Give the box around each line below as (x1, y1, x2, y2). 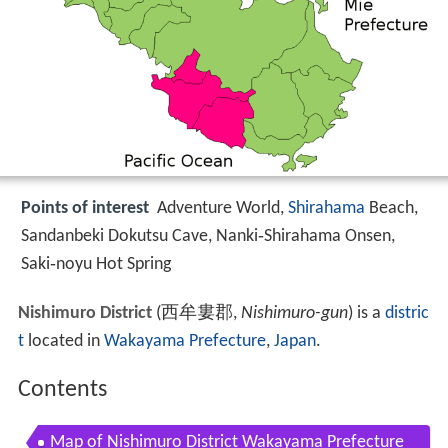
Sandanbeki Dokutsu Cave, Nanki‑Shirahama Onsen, (21, 227, 395, 247)
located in (23, 332, 104, 352)
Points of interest (21, 199, 149, 219)
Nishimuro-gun (240, 304, 348, 324)
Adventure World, (157, 199, 288, 219)
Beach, (365, 199, 418, 219)
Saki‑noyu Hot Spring (21, 255, 171, 275)
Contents (17, 378, 107, 403)
